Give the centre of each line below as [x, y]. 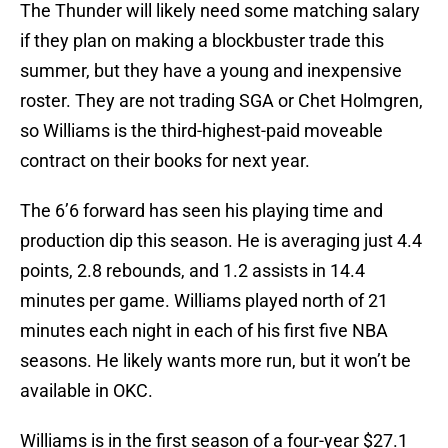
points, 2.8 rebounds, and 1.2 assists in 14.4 [192, 271]
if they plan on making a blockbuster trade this [202, 41]
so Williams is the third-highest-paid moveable [201, 131]
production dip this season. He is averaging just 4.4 [221, 241]
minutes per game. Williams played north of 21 [204, 301]
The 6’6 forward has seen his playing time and [201, 211]
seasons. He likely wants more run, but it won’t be [215, 361]
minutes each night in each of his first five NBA [204, 331]
